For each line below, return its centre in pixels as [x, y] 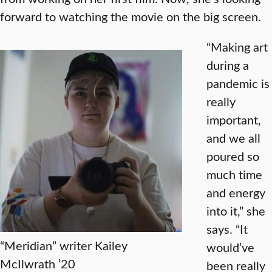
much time [234, 174]
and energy [236, 192]
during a [228, 65]
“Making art [237, 47]
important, [234, 120]
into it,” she [236, 211]
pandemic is [238, 83]
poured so [233, 156]
